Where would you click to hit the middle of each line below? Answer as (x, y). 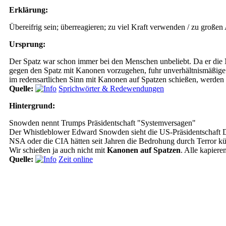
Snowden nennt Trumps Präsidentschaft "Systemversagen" (102, 123)
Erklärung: (29, 10)
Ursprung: (27, 44)
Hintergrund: (32, 106)
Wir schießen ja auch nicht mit (58, 150)
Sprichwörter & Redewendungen (111, 89)
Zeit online (76, 159)
